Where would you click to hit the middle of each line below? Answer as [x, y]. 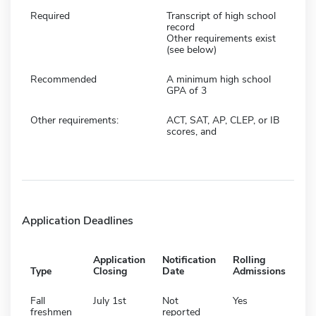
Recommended [63, 79]
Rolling [249, 260]
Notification [189, 260]
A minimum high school [219, 79]
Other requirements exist [221, 38]
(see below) [192, 49]
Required [50, 16]
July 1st [110, 300]
